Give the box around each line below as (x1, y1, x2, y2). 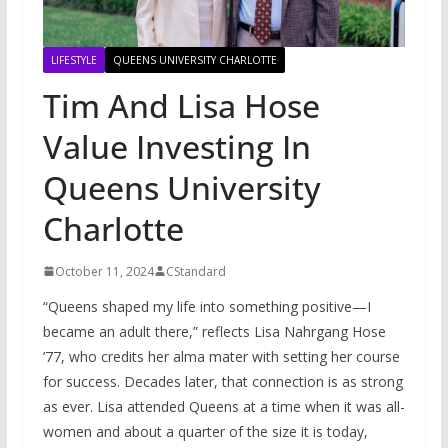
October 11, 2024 (54, 262, 154, 280)
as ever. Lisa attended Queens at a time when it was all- (42, 396, 405, 416)
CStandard (165, 262, 226, 280)
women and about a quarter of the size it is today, (42, 421, 368, 441)
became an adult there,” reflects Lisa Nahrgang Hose (42, 321, 386, 341)
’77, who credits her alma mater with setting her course (42, 346, 400, 366)
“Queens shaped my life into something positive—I (42, 296, 371, 316)
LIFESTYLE (50, 52, 97, 67)
